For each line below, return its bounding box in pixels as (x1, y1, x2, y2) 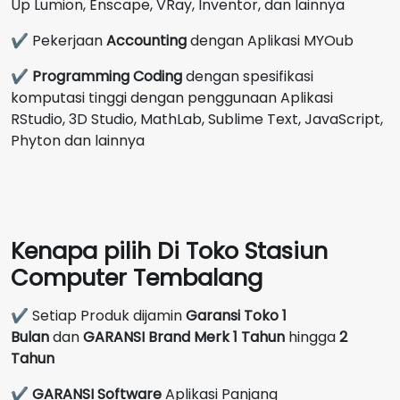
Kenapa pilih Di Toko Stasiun (11, 234, 328, 267)
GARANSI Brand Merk (83, 326, 229, 347)
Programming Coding (32, 65, 182, 87)
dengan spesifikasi (182, 65, 313, 87)
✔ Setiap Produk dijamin (11, 304, 186, 326)
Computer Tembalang (11, 261, 262, 294)
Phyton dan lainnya (11, 129, 145, 151)
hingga (285, 326, 339, 347)
